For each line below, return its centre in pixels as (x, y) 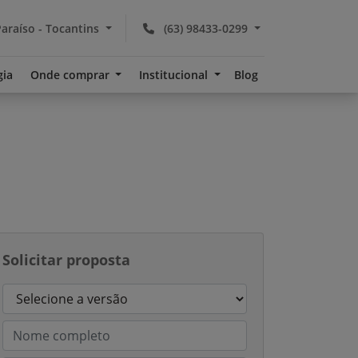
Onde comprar (71, 75)
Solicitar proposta (66, 260)
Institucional (175, 75)
